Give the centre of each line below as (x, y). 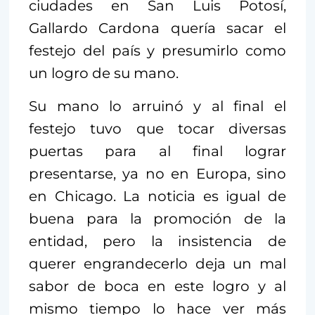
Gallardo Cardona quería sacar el (157, 28)
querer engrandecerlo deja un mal (157, 263)
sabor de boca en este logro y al (157, 286)
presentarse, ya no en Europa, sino (157, 173)
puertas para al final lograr (157, 151)
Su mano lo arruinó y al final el (157, 106)
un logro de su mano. (105, 73)
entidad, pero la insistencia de (157, 241)
